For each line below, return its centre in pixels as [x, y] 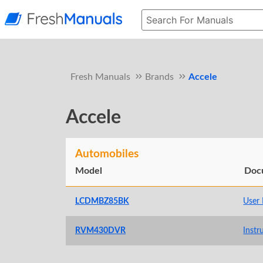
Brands [159, 77]
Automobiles [107, 154]
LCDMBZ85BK [102, 201]
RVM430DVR [100, 231]
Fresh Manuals [100, 77]
